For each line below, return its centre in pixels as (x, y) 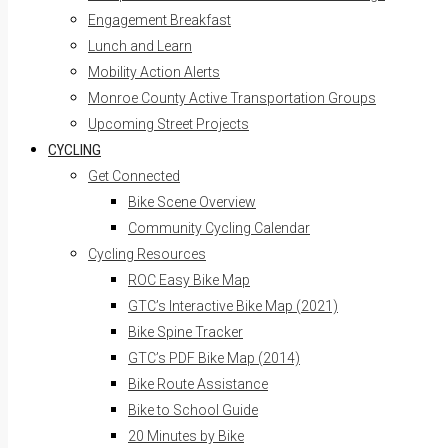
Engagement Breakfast (159, 20)
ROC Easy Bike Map (189, 280)
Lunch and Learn (140, 46)
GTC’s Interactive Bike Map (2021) (233, 306)
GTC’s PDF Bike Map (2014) (214, 358)
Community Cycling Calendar (219, 228)
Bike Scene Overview (192, 202)
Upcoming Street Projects (168, 124)
